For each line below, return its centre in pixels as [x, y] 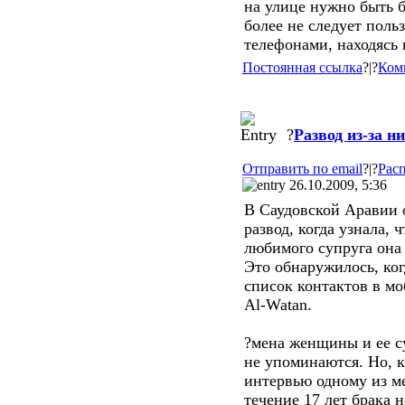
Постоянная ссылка [302, 67]
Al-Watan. [278, 305]
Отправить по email [302, 169]
